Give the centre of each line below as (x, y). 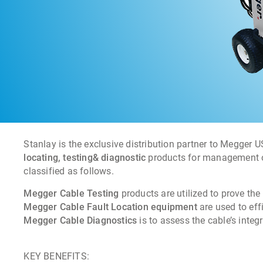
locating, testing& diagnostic (85, 158)
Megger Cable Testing (71, 194)
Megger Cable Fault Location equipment (110, 207)
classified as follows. (69, 171)
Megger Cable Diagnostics (80, 221)
